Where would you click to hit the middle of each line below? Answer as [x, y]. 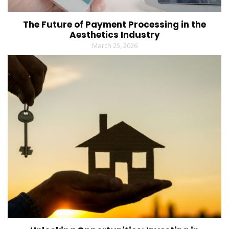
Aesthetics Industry [114, 35]
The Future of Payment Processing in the [114, 25]
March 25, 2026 [114, 45]
